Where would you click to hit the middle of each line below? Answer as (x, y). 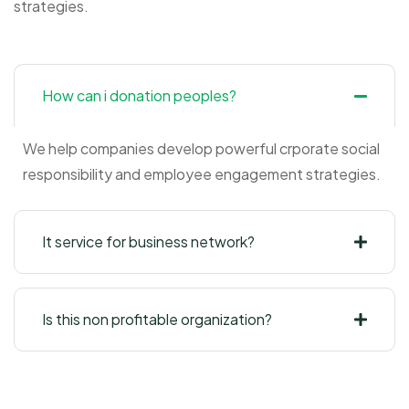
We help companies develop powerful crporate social (201, 148)
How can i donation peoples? (139, 95)
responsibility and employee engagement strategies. (202, 173)
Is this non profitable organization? (157, 319)
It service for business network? (148, 241)
